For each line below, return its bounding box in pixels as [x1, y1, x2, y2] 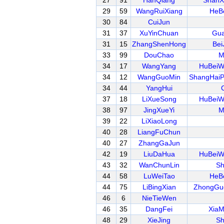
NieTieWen [141, 194, 176, 202]
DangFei [145, 205, 172, 213]
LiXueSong [141, 95, 176, 103]
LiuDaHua [143, 150, 175, 158]
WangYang [142, 62, 176, 70]
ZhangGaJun [138, 139, 180, 147]
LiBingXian [142, 183, 176, 191]
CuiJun [148, 18, 170, 26]
